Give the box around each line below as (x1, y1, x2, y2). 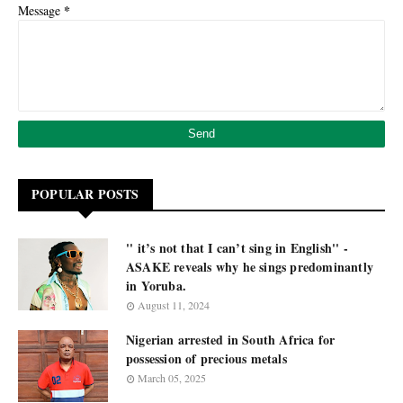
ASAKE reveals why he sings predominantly (126, 257, 373, 276)
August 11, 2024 (138, 298, 210, 312)
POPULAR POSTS (31, 184, 139, 203)
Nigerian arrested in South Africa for (126, 330, 336, 349)
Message (18, 2, 64, 19)
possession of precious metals (126, 349, 287, 368)
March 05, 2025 (138, 371, 206, 385)
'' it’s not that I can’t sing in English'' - (126, 238, 348, 257)
